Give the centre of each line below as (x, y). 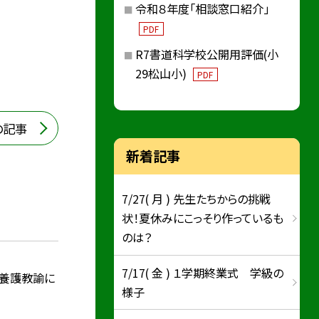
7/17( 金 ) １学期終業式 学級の (203, 272)
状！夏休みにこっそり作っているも (203, 218)
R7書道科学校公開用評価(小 (206, 54)
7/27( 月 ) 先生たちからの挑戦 (197, 199)
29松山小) (162, 74)
